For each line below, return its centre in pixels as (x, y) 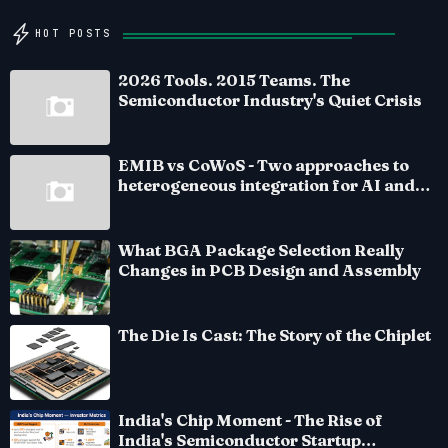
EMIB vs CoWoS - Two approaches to (263, 165)
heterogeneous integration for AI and (266, 185)
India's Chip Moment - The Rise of (250, 420)
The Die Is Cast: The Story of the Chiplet (274, 335)
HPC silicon (165, 205)
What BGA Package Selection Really (261, 250)
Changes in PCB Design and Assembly (269, 270)
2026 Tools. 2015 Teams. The (234, 80)
